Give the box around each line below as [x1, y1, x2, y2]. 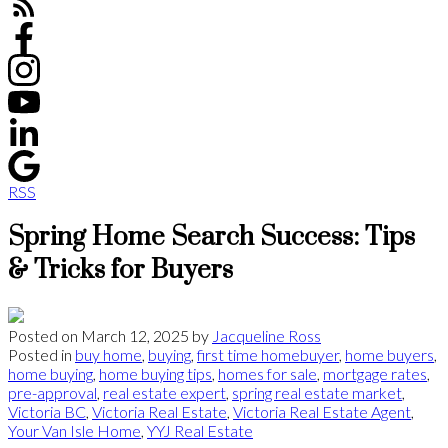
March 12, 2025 [81, 325, 189, 345]
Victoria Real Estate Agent [233, 401, 411, 421]
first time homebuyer [197, 344, 339, 364]
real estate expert [103, 382, 226, 402]
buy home [75, 344, 142, 364]
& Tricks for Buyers [8, 253, 233, 287]
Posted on [8, 325, 81, 345]
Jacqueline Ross [212, 325, 321, 345]
